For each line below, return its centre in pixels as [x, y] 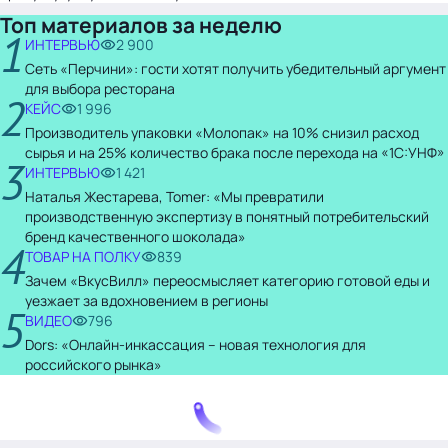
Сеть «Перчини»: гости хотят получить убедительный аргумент [235, 68]
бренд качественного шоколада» [135, 236]
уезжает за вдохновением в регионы [146, 300]
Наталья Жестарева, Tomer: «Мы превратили [174, 196]
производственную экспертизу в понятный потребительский [227, 216]
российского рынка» [93, 364]
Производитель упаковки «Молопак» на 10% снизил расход [222, 132]
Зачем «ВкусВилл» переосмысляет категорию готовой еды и [227, 280]
